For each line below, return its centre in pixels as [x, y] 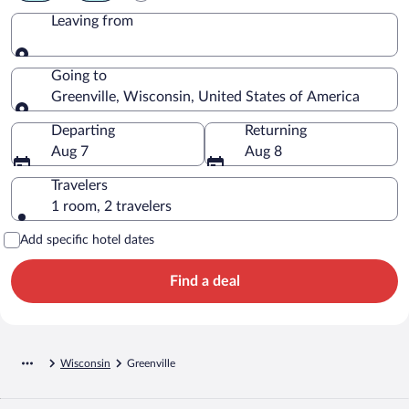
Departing [83, 130]
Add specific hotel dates [87, 240]
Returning [276, 130]
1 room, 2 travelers [111, 206]
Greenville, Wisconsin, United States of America [205, 96]
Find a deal [204, 281]
